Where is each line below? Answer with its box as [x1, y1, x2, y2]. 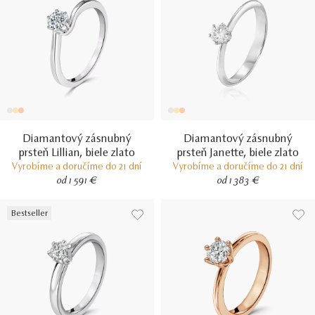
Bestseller [11, 210, 48, 218]
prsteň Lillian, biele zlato [19, 148, 135, 159]
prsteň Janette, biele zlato [177, 148, 299, 159]
